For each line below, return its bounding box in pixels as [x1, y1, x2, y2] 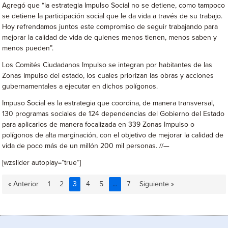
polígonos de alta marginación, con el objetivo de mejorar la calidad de [2, 132, 224, 139]
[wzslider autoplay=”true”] [2, 159, 81, 166]
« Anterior [8, 181, 39, 188]
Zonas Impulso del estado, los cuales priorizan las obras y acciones [2, 72, 214, 79]
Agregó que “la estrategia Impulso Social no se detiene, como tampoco [2, 2, 225, 9]
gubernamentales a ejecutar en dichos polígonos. [2, 83, 158, 90]
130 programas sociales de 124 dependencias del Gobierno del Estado [2, 110, 225, 118]
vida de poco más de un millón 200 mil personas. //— [2, 142, 170, 150]
